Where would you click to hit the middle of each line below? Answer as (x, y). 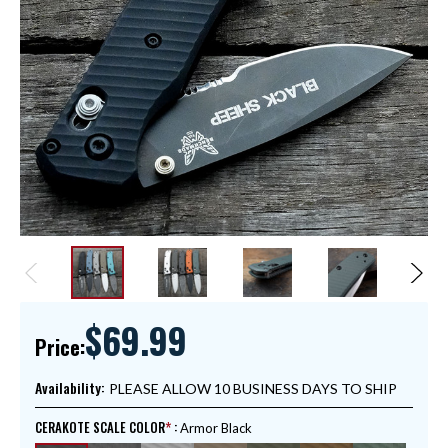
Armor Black (216, 428)
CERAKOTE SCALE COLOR (100, 427)
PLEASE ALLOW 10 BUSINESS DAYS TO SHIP (253, 389)
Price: (60, 347)
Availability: (70, 388)
